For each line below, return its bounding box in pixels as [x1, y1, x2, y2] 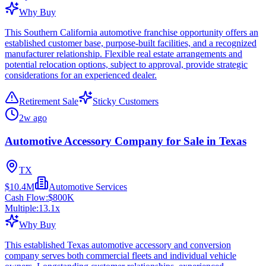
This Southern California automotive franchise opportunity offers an [5, 27, 258, 38]
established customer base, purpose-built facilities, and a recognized [5, 38, 256, 49]
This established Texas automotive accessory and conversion [5, 239, 231, 250]
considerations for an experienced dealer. [5, 70, 157, 81]
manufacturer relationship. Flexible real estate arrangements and [5, 49, 242, 59]
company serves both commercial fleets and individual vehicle [5, 250, 236, 261]
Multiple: [5, 202, 39, 213]
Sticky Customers [93, 96, 159, 107]
